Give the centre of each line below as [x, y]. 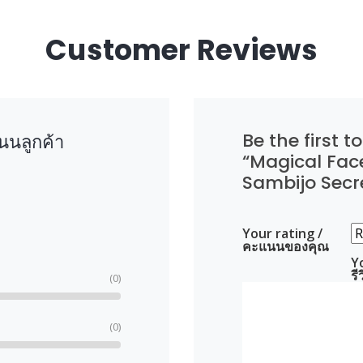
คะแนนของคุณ [286, 246]
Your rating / [282, 233]
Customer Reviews [181, 49]
